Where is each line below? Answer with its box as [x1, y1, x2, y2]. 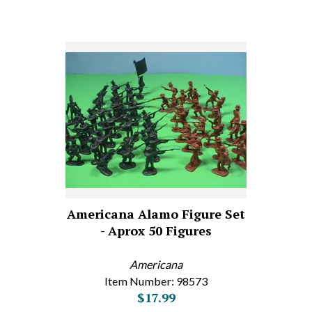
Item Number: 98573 [104, 274, 208, 288]
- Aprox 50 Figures [100, 222, 212, 239]
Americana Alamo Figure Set [67, 205, 245, 222]
